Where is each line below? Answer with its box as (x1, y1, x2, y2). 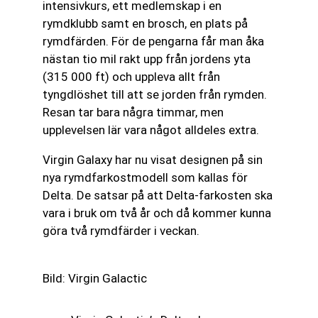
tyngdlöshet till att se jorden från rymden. (43, 87, 267, 102)
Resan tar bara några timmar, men (43, 105, 224, 119)
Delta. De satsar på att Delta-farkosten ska (43, 188, 273, 202)
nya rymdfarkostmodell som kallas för (43, 170, 248, 185)
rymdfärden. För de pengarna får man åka (43, 34, 264, 48)
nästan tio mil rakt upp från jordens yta (43, 52, 251, 66)
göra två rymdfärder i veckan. (43, 224, 199, 238)
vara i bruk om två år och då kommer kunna (43, 206, 271, 220)
